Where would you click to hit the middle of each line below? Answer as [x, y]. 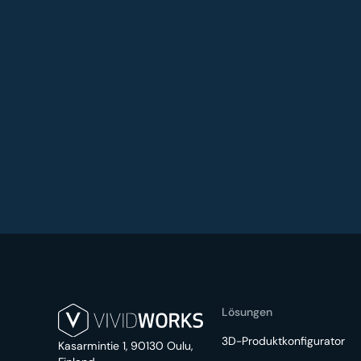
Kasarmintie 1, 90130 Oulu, [125, 346]
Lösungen [247, 311]
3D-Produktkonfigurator [283, 340]
